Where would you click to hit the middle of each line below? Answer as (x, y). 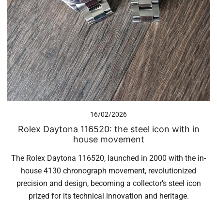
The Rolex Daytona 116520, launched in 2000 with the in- (108, 158)
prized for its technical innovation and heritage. (108, 196)
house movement (108, 139)
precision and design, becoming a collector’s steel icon (108, 184)
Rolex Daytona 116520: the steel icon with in (108, 129)
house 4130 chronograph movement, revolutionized (108, 171)
